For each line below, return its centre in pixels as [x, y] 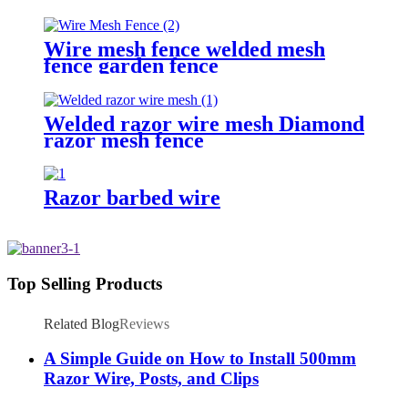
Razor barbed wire [132, 198]
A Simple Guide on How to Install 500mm [200, 359]
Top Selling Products [85, 284]
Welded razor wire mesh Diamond [204, 123]
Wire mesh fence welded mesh [184, 49]
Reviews [144, 323]
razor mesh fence [124, 140]
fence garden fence [131, 65]
